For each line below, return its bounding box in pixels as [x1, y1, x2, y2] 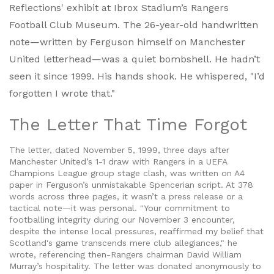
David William [187, 250, 242, 260]
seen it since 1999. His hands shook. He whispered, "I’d [9, 70, 265, 83]
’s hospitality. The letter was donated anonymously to [37, 261, 261, 272]
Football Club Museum [9, 19, 117, 31]
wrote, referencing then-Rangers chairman [9, 250, 187, 260]
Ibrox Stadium [114, 2, 181, 14]
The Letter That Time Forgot [9, 114, 247, 135]
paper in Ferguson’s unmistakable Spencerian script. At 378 [9, 180, 253, 190]
